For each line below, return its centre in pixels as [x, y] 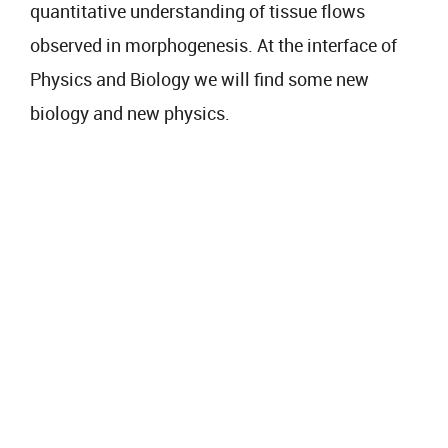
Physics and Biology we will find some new [199, 79]
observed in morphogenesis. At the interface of [213, 45]
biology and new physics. [130, 113]
